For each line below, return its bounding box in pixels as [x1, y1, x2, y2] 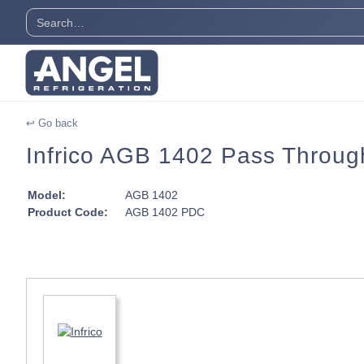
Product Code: [28, 205, 108, 219]
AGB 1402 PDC [125, 205, 205, 219]
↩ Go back [26, 116, 78, 129]
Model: [28, 188, 66, 201]
